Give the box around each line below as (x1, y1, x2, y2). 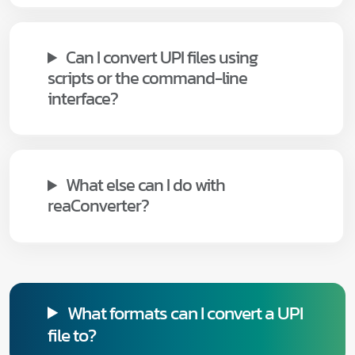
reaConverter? (48, 193, 149, 219)
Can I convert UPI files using (66, 44, 258, 71)
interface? (48, 86, 118, 113)
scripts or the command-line (48, 65, 247, 92)
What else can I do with (66, 172, 226, 199)
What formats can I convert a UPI (67, 298, 303, 326)
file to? (48, 320, 96, 349)
